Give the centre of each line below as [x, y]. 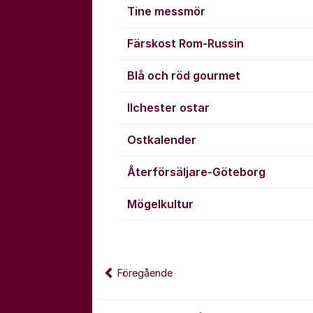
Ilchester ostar [168, 108]
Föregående [145, 273]
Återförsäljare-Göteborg [196, 172]
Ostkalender [162, 140]
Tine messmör [166, 11]
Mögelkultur [160, 204]
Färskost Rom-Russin [185, 43]
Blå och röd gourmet [184, 75]
